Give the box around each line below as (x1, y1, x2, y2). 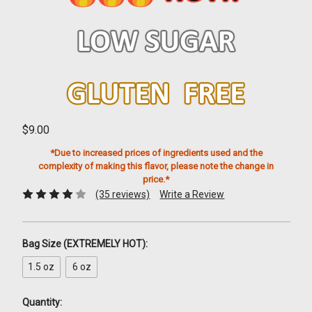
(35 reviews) (95, 188, 150, 200)
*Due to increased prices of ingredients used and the (49, 147, 263, 158)
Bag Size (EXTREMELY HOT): (22, 237, 148, 249)
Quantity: (22, 296, 62, 308)
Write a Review (159, 188, 225, 200)
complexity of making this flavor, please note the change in (38, 160, 274, 171)
